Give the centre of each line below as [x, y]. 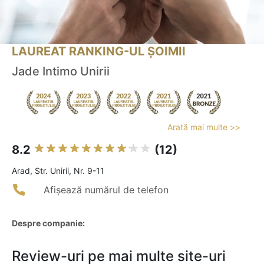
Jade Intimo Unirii [61, 72]
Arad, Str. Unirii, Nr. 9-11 [58, 171]
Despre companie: [48, 223]
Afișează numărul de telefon [106, 190]
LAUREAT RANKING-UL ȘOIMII [99, 52]
